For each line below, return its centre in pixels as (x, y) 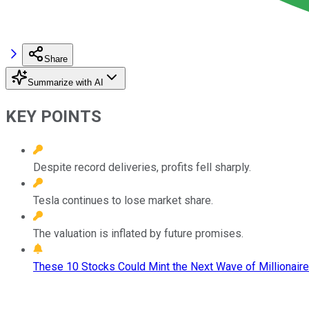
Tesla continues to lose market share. (123, 200)
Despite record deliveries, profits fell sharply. (142, 167)
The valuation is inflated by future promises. (138, 233)
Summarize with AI (66, 82)
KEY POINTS (53, 116)
